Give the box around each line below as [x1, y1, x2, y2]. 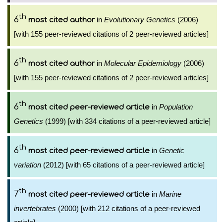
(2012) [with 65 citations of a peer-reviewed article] [41, 161, 205, 169]
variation [14, 161, 41, 169]
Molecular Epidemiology [104, 59, 181, 67]
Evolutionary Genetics [104, 15, 175, 24]
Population [159, 103, 193, 111]
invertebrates [14, 204, 56, 213]
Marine [159, 190, 181, 198]
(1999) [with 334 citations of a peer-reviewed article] [43, 117, 211, 125]
